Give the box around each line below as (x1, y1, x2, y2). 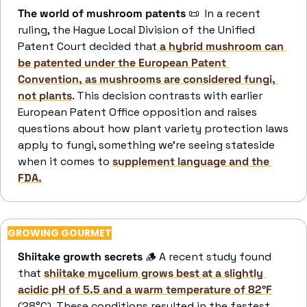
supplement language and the (112, 154, 269, 169)
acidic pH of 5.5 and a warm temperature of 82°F (18, 282, 272, 297)
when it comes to (18, 154, 112, 169)
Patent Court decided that (18, 39, 157, 53)
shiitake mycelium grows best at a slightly (44, 266, 263, 280)
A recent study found (156, 249, 271, 264)
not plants (18, 88, 72, 103)
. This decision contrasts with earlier (72, 88, 262, 103)
